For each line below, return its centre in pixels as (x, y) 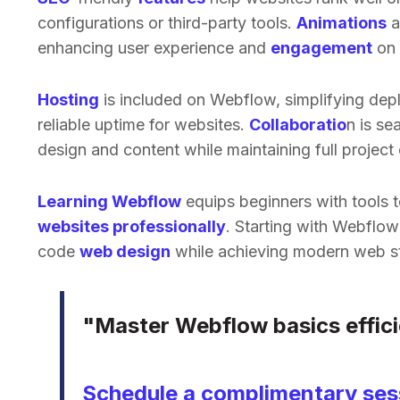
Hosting (68, 100)
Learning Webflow (109, 201)
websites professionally (132, 226)
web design (125, 251)
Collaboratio (298, 125)
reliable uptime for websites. (143, 125)
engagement (321, 48)
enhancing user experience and (154, 48)
